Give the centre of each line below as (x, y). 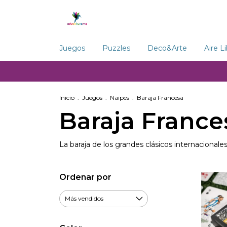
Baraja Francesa (160, 98)
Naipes (120, 98)
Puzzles (116, 48)
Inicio (67, 98)
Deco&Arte (167, 48)
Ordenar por (85, 177)
